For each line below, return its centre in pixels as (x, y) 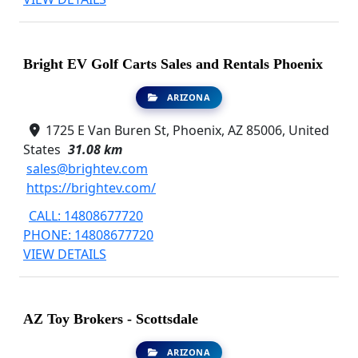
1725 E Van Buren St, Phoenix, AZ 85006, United (186, 130)
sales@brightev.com (87, 168)
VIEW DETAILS (65, 255)
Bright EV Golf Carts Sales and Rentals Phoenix (173, 64)
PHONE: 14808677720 (88, 235)
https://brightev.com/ (91, 187)
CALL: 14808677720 (86, 216)
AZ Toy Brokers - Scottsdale (111, 319)
